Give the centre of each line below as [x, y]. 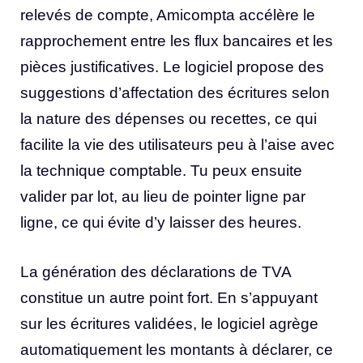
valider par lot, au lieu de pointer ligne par [163, 197]
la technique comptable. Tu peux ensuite [161, 171]
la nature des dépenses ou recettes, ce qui [169, 119]
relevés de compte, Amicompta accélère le [168, 15]
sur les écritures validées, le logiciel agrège [169, 323]
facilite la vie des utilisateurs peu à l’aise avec [177, 145]
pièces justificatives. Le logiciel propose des [172, 67]
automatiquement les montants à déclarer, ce [177, 349]
